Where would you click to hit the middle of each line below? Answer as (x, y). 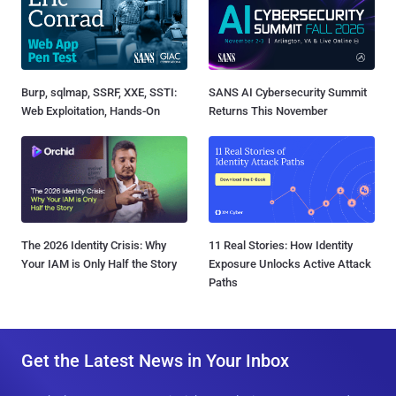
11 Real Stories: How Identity (281, 245)
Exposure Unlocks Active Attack (290, 263)
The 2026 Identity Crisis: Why (94, 245)
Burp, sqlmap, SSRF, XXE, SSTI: (99, 92)
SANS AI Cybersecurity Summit (288, 92)
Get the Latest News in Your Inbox (155, 360)
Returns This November (268, 110)
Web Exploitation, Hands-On (91, 110)
